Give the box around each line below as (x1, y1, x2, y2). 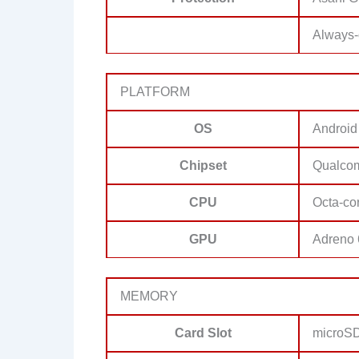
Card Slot (174, 326, 232, 340)
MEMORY (120, 289, 178, 303)
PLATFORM (120, 85, 190, 99)
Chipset (179, 159, 227, 172)
